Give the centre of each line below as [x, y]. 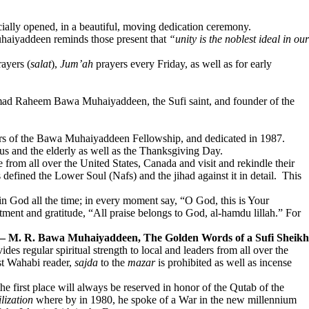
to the [113, 262]
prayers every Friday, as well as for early [182, 64]
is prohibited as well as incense [223, 262]
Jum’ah [77, 64]
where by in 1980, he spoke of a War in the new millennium [165, 300]
